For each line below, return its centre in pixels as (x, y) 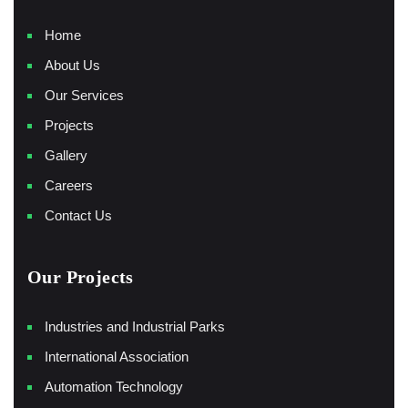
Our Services (84, 95)
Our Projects (81, 276)
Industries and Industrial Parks (135, 326)
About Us (72, 65)
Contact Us (78, 215)
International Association (117, 356)
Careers (69, 185)
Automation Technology (114, 386)
